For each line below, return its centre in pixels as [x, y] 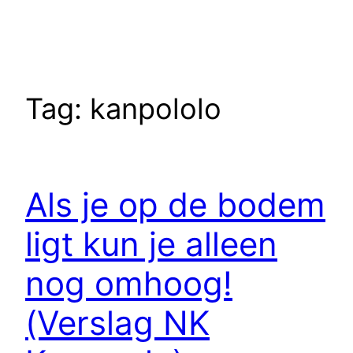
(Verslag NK [117, 322]
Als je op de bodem [175, 204]
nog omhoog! [129, 283]
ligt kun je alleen [151, 243]
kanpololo [156, 108]
